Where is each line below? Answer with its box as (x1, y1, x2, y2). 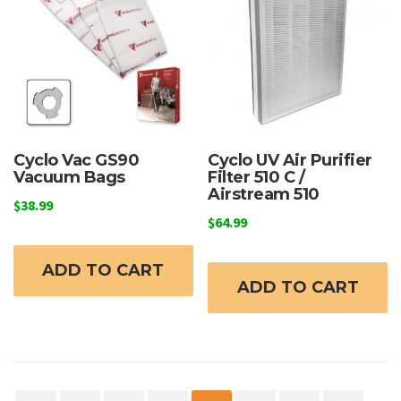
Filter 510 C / (208, 166, 305, 187)
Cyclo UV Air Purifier (208, 149, 372, 170)
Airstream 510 (208, 183, 320, 204)
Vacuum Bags (13, 166, 125, 187)
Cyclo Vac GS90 (13, 149, 139, 170)
